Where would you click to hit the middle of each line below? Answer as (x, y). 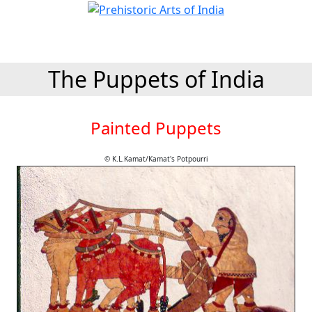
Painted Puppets (156, 128)
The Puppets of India (156, 79)
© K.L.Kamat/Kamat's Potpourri (156, 159)
